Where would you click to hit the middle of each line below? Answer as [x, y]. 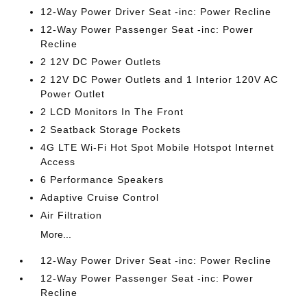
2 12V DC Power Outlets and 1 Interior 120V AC [160, 79]
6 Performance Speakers [102, 179]
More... [56, 234]
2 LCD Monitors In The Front [112, 111]
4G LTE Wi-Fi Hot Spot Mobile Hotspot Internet [158, 147]
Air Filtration [72, 215]
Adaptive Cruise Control [100, 197]
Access [58, 161]
